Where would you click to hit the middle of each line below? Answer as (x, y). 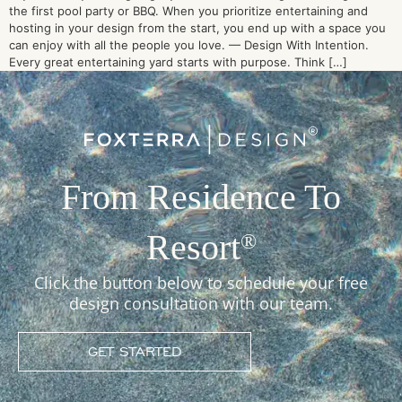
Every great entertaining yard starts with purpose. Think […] (178, 61)
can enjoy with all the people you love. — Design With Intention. (189, 44)
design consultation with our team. (201, 304)
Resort (193, 248)
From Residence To (201, 197)
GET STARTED (135, 352)
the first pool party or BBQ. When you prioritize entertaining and (188, 10)
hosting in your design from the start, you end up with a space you (197, 27)
